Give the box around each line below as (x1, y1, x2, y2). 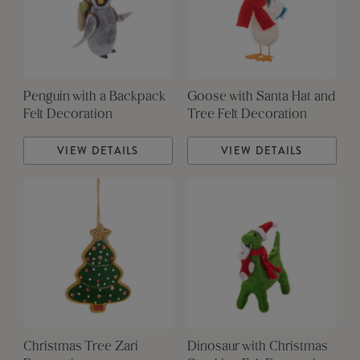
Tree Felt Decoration (186, 108, 307, 122)
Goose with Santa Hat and (186, 91, 335, 104)
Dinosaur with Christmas (186, 341, 328, 354)
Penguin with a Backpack (22, 91, 166, 104)
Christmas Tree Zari (22, 341, 138, 354)
